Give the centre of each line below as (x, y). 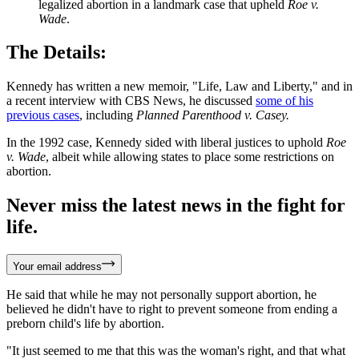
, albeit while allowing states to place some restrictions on (190, 157)
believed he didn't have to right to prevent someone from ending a (172, 309)
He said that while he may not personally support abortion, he (161, 295)
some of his (284, 101)
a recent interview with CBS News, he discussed (131, 101)
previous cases (43, 115)
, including (108, 115)
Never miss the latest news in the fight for (176, 206)
